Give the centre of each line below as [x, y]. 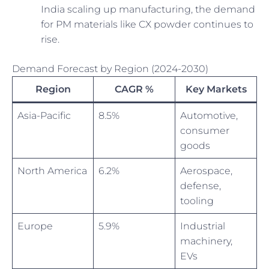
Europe [35, 226]
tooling [197, 201]
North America [52, 171]
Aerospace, [206, 171]
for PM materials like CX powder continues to [147, 25]
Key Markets [216, 89]
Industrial [203, 226]
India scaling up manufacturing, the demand [148, 10]
